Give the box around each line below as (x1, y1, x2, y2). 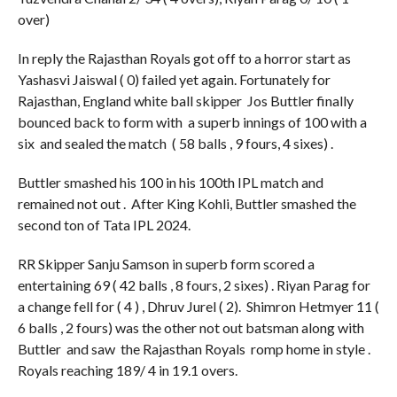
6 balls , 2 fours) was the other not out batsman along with (17, 319, 364, 337)
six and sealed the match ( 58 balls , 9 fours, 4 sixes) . (17, 135, 333, 152)
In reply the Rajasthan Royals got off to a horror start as (17, 50, 351, 67)
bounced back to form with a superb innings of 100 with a (17, 113, 367, 131)
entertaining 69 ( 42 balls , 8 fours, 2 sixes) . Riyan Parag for (17, 276, 370, 294)
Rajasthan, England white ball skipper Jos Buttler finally (17, 92, 354, 110)
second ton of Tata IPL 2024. (17, 216, 191, 234)
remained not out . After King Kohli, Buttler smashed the (17, 195, 356, 213)
